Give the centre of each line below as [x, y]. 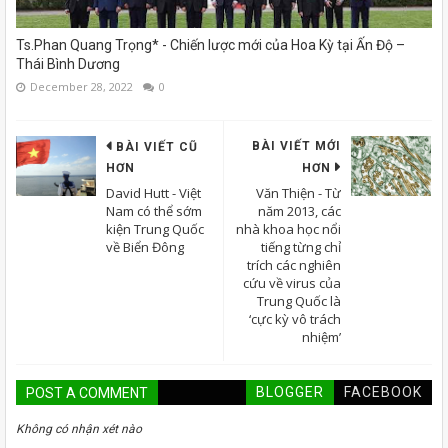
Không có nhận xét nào [79, 428]
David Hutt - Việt [153, 192]
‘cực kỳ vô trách [295, 318]
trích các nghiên [294, 264]
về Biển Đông [145, 246]
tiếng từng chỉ [301, 246]
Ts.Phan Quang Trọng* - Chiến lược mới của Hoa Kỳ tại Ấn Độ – [210, 44]
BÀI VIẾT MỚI [296, 145]
